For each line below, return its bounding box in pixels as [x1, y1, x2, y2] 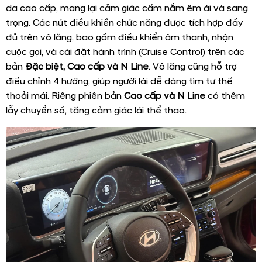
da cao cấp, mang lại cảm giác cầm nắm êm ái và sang [6, 2, 248, 14]
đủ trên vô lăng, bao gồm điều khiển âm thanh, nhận [6, 31, 233, 43]
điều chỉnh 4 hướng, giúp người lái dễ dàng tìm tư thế [6, 75, 233, 87]
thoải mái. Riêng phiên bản [6, 89, 124, 102]
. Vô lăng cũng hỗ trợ [149, 60, 237, 73]
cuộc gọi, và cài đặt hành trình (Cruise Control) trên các [6, 46, 244, 58]
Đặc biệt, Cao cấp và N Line [25, 60, 149, 73]
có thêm [205, 89, 245, 102]
